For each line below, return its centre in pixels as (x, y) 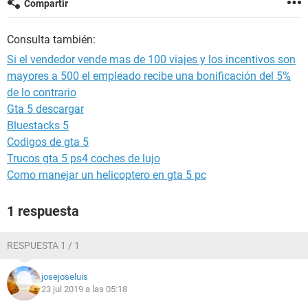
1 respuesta (43, 211)
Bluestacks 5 (38, 125)
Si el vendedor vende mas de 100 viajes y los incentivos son (151, 59)
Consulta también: (51, 40)
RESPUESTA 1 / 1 (43, 245)
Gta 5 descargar (45, 109)
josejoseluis (65, 277)
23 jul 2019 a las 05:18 (84, 289)
